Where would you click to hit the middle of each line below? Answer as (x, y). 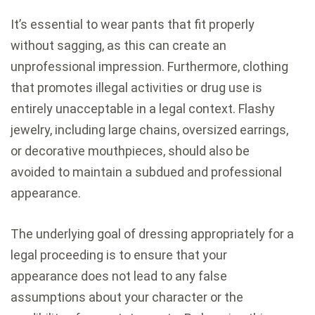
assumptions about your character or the (127, 297)
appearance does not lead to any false (119, 276)
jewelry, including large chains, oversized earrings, (149, 130)
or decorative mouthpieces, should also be (130, 151)
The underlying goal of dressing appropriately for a (152, 234)
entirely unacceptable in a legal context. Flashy (143, 109)
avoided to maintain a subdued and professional (146, 172)
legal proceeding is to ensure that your (119, 255)
